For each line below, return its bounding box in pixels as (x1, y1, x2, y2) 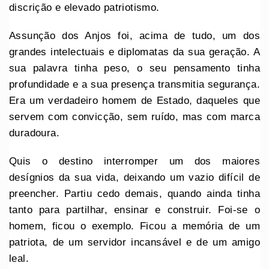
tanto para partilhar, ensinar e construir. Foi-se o (9, 204, 260, 216)
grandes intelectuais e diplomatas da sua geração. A (9, 46, 260, 58)
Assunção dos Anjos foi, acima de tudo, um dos (9, 30, 260, 42)
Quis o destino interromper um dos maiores (9, 156, 260, 168)
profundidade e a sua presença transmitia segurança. (9, 79, 260, 91)
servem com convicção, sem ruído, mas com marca (9, 111, 260, 123)
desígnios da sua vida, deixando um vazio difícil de (9, 172, 260, 184)
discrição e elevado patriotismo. (9, 2, 160, 14)
